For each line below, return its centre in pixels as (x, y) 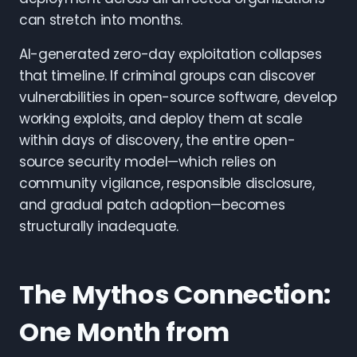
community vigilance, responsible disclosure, (167, 183)
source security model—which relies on (148, 162)
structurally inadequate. (99, 226)
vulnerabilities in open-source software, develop (178, 97)
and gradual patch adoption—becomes (152, 205)
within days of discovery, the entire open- (157, 140)
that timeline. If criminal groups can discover (167, 76)
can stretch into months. (101, 20)
